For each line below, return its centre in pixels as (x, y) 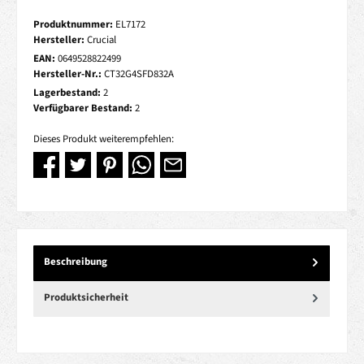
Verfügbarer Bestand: (84, 108)
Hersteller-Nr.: (69, 74)
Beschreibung (76, 262)
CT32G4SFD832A (139, 74)
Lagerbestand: (68, 93)
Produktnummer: (74, 24)
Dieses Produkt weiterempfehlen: (104, 139)
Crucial (102, 40)
